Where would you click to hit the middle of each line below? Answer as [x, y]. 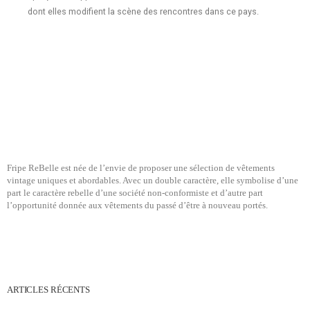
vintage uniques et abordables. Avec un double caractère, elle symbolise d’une [153, 180]
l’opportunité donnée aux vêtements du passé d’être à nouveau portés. [137, 205]
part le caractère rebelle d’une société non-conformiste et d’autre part [135, 193]
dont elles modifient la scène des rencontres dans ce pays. [143, 11]
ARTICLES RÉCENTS [48, 290]
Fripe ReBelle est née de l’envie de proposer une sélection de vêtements [141, 168]
